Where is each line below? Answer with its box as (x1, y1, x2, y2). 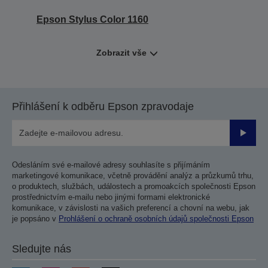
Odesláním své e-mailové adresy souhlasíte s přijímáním (12, 160, 210, 170)
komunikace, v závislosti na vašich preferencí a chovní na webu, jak (12, 203, 249, 213)
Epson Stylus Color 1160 (36, 14, 148, 25)
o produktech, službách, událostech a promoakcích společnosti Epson (12, 182, 255, 191)
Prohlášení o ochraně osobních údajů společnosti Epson (59, 214, 254, 224)
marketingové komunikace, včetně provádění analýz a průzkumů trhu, (12, 171, 254, 181)
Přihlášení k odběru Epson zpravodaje (12, 100, 194, 113)
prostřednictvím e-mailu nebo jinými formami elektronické (12, 193, 210, 202)
